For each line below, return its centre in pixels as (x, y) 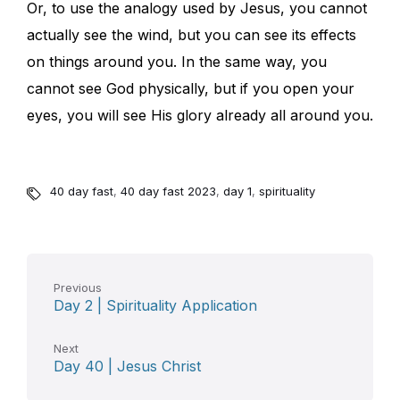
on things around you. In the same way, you (177, 62)
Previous (78, 288)
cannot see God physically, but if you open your (191, 89)
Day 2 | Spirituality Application (155, 306)
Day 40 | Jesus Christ (127, 367)
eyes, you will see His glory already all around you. (200, 116)
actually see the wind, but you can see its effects (192, 35)
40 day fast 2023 (168, 192)
